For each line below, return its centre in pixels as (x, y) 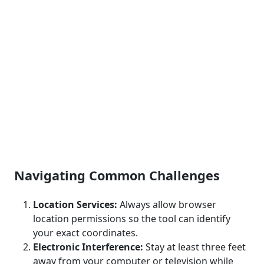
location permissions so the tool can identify (132, 219)
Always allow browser (167, 204)
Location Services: (75, 204)
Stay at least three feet (194, 247)
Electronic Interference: (88, 247)
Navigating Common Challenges (117, 175)
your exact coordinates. (85, 233)
